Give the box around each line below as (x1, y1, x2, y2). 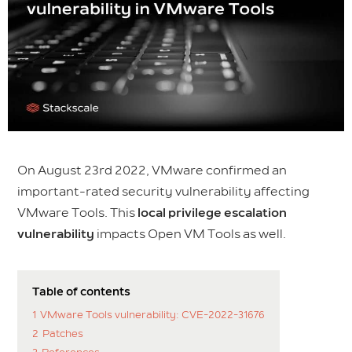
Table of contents (32, 284, 131, 299)
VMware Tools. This (17, 205, 138, 220)
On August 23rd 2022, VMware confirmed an (17, 163, 288, 178)
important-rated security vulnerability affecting (17, 184, 310, 199)
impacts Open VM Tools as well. (94, 226, 287, 241)
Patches (42, 327, 84, 340)
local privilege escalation (137, 205, 288, 221)
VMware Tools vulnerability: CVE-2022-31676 (40, 308, 266, 321)
